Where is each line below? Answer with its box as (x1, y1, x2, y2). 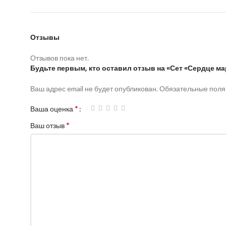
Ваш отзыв (30, 121, 66, 130)
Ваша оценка (30, 104, 75, 114)
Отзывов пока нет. (30, 53, 89, 63)
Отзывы (30, 32, 60, 43)
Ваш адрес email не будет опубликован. (30, 84, 158, 93)
